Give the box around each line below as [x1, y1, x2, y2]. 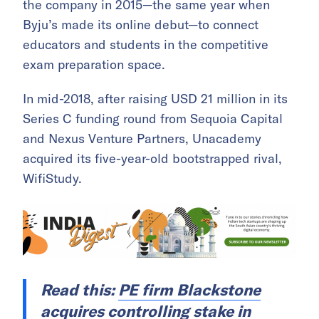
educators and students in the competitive [23, 36, 268, 53]
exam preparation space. [23, 56, 165, 73]
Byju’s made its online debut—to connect [23, 16, 258, 33]
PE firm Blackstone [118, 280, 261, 300]
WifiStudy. [23, 170, 82, 187]
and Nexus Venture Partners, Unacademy [23, 130, 261, 147]
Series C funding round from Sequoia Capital [23, 110, 283, 127]
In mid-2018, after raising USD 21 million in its [23, 90, 288, 108]
